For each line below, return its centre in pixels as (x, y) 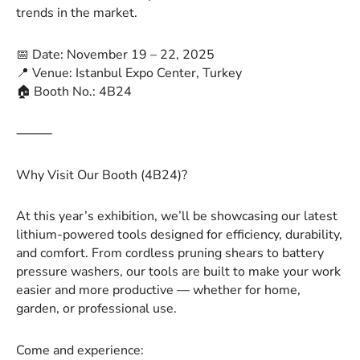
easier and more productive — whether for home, (158, 290)
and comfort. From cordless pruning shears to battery (170, 254)
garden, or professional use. (96, 309)
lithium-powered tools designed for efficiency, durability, (179, 235)
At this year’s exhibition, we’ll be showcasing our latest (177, 217)
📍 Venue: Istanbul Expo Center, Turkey (129, 74)
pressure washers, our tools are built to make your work (178, 272)
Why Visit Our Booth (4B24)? (102, 175)
